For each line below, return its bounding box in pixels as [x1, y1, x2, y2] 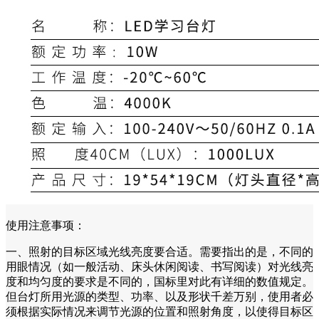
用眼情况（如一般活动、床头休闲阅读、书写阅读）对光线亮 [6, 260, 313, 273]
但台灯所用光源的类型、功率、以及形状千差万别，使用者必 [6, 290, 313, 303]
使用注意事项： [6, 219, 85, 231]
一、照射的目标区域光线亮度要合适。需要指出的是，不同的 [6, 245, 313, 258]
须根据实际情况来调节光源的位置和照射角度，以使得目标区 [6, 305, 313, 318]
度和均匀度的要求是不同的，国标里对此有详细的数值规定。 [6, 275, 313, 288]
